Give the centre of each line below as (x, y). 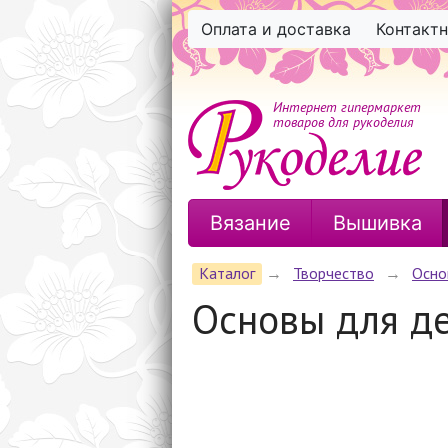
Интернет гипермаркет (347, 107)
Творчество (333, 273)
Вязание (250, 223)
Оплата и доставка (276, 29)
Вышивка (377, 223)
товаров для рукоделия (343, 122)
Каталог (227, 273)
